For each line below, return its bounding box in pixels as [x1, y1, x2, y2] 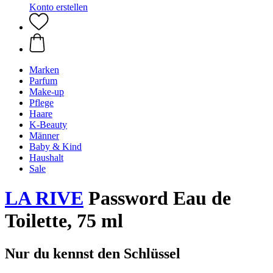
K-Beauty [29, 119, 67, 130]
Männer [29, 130, 59, 141]
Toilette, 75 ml [5, 210, 123, 232]
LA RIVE [5, 187, 83, 210]
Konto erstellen [29, 2, 88, 12]
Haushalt [29, 152, 63, 163]
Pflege [29, 97, 54, 108]
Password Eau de [83, 187, 231, 210]
